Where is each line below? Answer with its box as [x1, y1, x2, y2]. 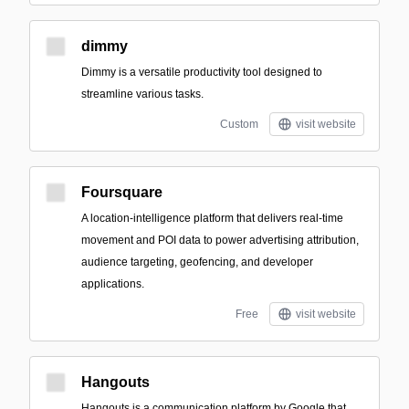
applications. [81, 278, 144, 290]
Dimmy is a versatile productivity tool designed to [81, 66, 322, 79]
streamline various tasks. [81, 88, 204, 100]
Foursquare [81, 184, 163, 200]
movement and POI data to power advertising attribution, [81, 234, 359, 246]
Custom [220, 118, 258, 131]
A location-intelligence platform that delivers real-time [81, 212, 343, 225]
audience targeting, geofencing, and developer [81, 256, 313, 268]
